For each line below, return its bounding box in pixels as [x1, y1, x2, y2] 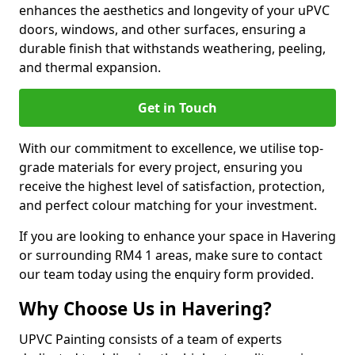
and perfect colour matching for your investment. [19, 197, 317, 214]
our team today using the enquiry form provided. [19, 265, 314, 283]
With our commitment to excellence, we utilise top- [19, 139, 323, 157]
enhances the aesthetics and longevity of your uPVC [19, 2, 330, 19]
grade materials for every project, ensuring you [19, 158, 303, 176]
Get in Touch [138, 99, 217, 116]
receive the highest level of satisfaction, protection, [19, 177, 325, 195]
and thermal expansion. [19, 59, 161, 76]
